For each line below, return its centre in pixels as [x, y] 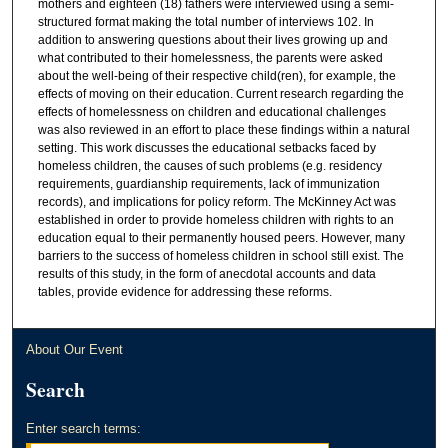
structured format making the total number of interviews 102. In [205, 21]
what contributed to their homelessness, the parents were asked [210, 57]
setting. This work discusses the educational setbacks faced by [206, 147]
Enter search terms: [84, 428]
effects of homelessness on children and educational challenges [211, 111]
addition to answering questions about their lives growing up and [212, 39]
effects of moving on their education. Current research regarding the [220, 93]
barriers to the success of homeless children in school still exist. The [220, 255]
